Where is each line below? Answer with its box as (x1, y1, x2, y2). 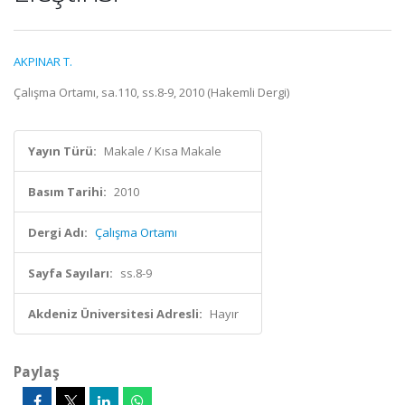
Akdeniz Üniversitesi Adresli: (28, 306, 202, 322)
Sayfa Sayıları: (28, 265, 113, 281)
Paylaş (14, 362, 60, 381)
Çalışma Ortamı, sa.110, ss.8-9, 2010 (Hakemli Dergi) (14, 84, 289, 100)
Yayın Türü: (28, 143, 97, 159)
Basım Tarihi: (28, 184, 107, 200)
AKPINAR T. (14, 53, 72, 70)
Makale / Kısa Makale (104, 143, 221, 159)
